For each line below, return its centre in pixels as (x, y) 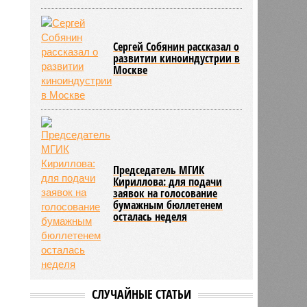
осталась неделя (150, 216)
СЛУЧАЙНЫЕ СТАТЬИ (141, 294)
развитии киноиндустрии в (177, 58)
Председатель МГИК (159, 170)
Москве (131, 70)
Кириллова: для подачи (168, 181)
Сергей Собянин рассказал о (176, 46)
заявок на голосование (165, 193)
